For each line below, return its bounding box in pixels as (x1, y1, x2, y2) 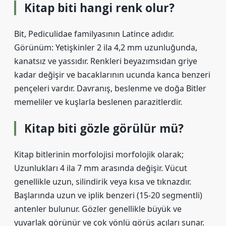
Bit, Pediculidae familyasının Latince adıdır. (14, 28, 174, 39)
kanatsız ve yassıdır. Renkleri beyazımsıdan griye (14, 55, 197, 67)
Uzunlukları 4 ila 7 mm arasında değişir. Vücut (14, 162, 187, 174)
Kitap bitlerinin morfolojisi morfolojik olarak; (14, 149, 184, 160)
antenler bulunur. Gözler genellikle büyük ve (14, 203, 182, 214)
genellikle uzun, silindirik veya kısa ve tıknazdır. (14, 176, 191, 187)
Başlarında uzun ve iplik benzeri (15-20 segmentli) (14, 190, 202, 201)
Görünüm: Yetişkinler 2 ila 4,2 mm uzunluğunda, (14, 42, 197, 53)
